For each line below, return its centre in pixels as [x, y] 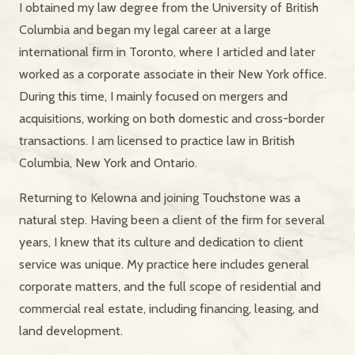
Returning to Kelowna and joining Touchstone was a [160, 198]
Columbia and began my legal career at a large [145, 30]
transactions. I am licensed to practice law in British [157, 141]
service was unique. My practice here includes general [164, 265]
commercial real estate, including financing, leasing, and [169, 309]
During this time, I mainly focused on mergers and [153, 97]
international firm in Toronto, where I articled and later [167, 52]
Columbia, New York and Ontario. [108, 163]
